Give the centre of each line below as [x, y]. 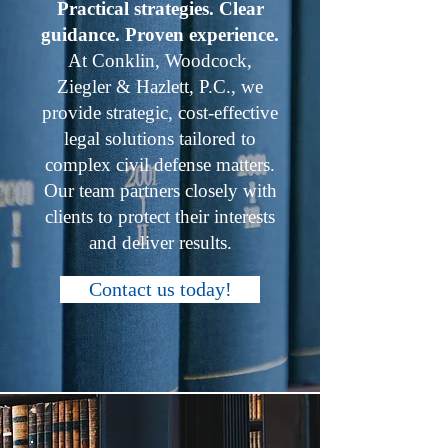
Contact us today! [160, 289]
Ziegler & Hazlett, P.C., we [160, 86]
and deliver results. [160, 242]
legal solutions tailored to [160, 138]
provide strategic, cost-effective [160, 112]
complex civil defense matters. [160, 164]
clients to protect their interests [160, 216]
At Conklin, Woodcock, [160, 60]
